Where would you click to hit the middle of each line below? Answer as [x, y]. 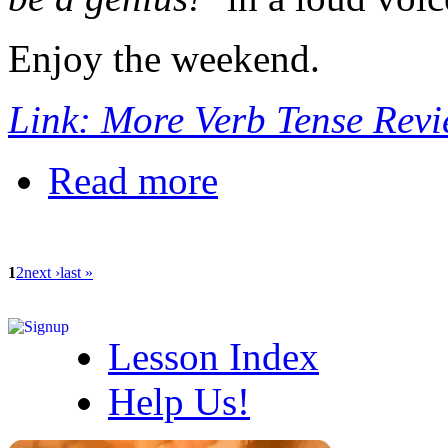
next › [42, 273]
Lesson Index [213, 357]
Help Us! [179, 402]
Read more [133, 181]
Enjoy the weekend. [164, 59]
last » [76, 273]
